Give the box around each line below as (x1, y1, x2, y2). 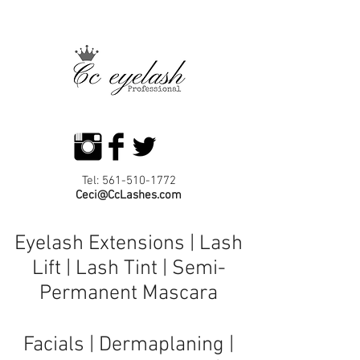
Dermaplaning (99, 332, 224, 358)
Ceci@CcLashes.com (76, 187, 182, 202)
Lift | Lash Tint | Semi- (31, 256, 226, 281)
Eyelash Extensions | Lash (14, 231, 243, 256)
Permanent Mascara (39, 280, 218, 306)
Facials (23, 332, 84, 358)
